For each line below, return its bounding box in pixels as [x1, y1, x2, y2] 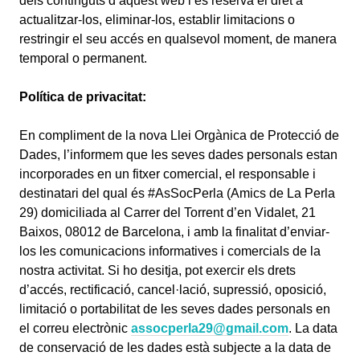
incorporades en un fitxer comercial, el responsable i [19, 167, 316, 181]
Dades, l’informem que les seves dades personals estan [19, 148, 337, 162]
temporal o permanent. [19, 51, 147, 65]
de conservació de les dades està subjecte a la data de [19, 341, 331, 354]
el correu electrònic [19, 321, 131, 335]
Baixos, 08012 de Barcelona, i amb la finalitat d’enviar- [19, 225, 329, 239]
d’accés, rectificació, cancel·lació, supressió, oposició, [19, 283, 326, 297]
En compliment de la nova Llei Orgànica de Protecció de [19, 129, 339, 142]
